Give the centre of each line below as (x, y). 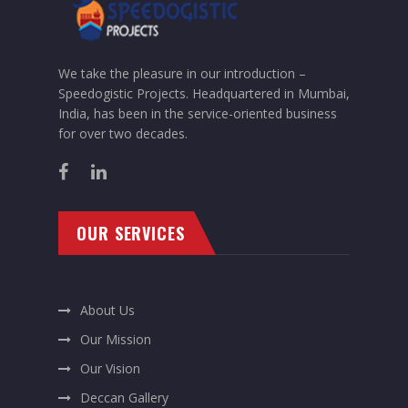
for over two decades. (123, 133)
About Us (107, 310)
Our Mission (116, 339)
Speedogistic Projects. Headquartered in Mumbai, (204, 93)
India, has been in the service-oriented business (198, 113)
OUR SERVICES (131, 233)
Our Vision (110, 368)
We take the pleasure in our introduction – (182, 73)
